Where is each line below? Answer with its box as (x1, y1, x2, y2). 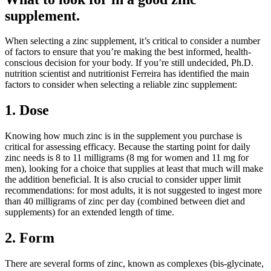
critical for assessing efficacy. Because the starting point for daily (5, 142, 250, 152)
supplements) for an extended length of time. (5, 207, 174, 218)
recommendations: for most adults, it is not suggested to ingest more (5, 185, 262, 196)
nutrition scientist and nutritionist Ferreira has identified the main (5, 68, 249, 79)
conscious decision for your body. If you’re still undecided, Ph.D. (5, 57, 253, 68)
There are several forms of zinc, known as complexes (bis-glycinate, (5, 258, 264, 269)
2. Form (5, 230, 54, 246)
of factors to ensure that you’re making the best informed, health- (5, 47, 251, 57)
